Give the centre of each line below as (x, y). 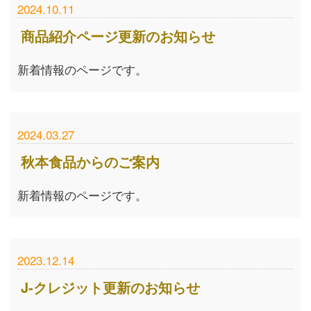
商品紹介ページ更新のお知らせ (118, 36)
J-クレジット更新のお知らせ (110, 287)
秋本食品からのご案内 (90, 161)
